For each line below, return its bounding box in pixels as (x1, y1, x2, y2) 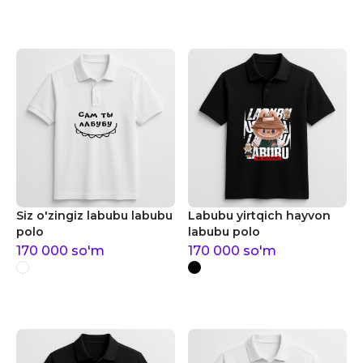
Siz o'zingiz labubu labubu (16, 208, 173, 223)
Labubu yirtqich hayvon (188, 208, 331, 223)
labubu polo (188, 224, 260, 239)
